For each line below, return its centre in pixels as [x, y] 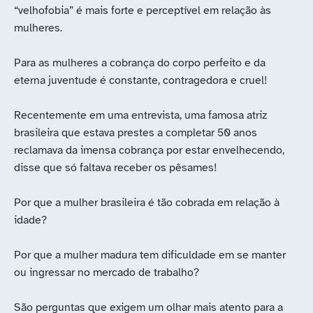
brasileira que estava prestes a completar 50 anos [136, 133]
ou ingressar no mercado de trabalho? [107, 273]
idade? [30, 220]
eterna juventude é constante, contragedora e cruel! [141, 81]
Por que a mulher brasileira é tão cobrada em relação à [147, 203]
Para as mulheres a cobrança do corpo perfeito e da [140, 63]
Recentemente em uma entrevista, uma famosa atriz [140, 116]
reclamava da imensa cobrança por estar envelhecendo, [149, 151]
